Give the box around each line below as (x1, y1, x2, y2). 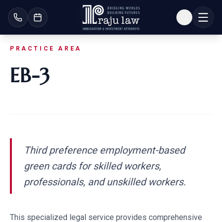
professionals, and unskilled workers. (24, 176, 186, 188)
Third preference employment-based (24, 144, 185, 156)
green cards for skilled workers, (24, 160, 161, 172)
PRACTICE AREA (10, 45, 82, 52)
